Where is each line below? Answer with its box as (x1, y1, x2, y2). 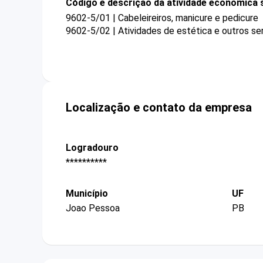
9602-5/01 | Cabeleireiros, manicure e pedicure (66, 12, 258, 23)
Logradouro (66, 141, 119, 153)
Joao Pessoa (66, 203, 120, 214)
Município (66, 188, 108, 200)
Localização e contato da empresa (66, 100, 252, 114)
